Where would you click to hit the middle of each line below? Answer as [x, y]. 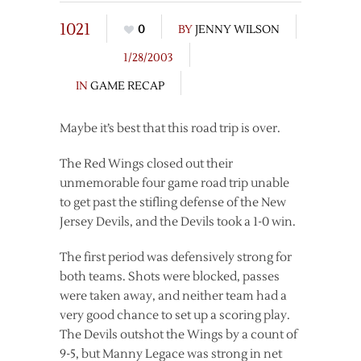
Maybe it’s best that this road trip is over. [170, 129]
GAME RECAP [127, 86]
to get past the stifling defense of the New [173, 203]
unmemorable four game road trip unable [174, 183]
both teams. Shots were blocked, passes [170, 277]
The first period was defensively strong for [176, 257]
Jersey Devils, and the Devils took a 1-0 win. [178, 222]
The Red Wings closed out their [146, 164]
